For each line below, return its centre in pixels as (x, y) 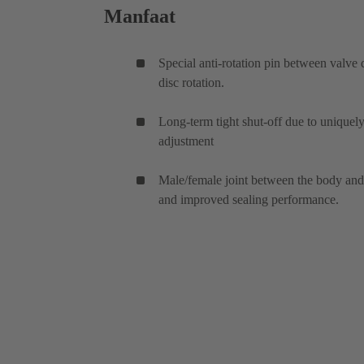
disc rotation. (191, 82)
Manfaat (140, 16)
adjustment (186, 141)
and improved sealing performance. (249, 199)
